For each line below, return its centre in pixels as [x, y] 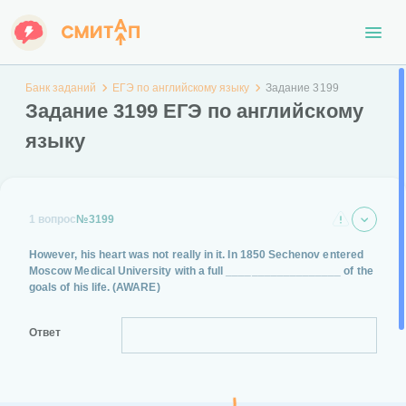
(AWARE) [136, 287]
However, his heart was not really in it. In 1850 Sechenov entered [196, 255]
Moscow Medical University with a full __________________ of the [201, 271]
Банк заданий [61, 88]
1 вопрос [53, 219]
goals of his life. [71, 287]
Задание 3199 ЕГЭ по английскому [194, 111]
